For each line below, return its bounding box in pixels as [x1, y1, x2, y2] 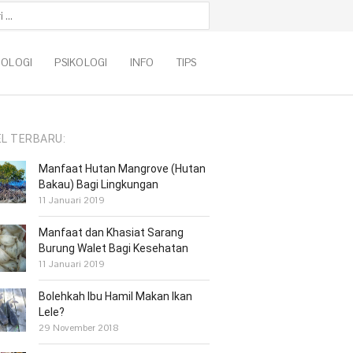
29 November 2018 [39, 321, 120, 335]
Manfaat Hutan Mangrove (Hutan [39, 162, 206, 175]
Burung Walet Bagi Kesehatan [39, 242, 189, 255]
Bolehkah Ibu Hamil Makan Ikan [39, 290, 193, 303]
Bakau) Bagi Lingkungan [39, 178, 159, 191]
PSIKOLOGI [54, 56, 108, 69]
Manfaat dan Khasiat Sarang [39, 226, 184, 239]
